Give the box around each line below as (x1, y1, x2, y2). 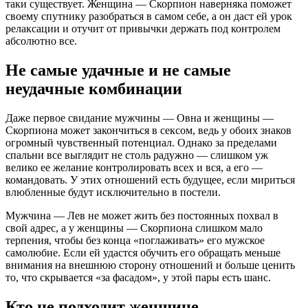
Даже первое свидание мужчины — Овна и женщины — (5, 112, 274, 124)
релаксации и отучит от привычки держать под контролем (5, 23, 280, 35)
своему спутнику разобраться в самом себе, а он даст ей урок (5, 10, 292, 23)
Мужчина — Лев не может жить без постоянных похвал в (5, 210, 278, 222)
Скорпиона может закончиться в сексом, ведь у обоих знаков (5, 124, 291, 137)
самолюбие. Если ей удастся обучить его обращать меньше (5, 247, 280, 259)
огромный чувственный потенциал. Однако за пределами (5, 137, 277, 149)
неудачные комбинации (5, 80, 182, 98)
